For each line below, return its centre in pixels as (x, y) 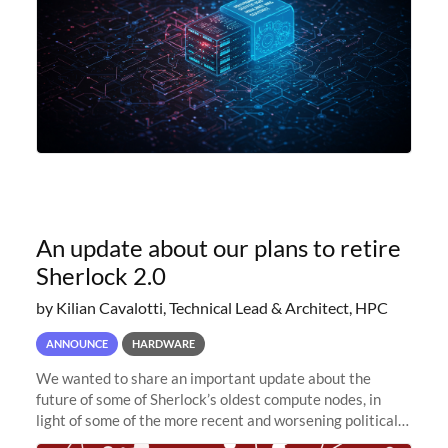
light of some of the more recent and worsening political (216, 419)
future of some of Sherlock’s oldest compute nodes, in (208, 398)
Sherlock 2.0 (100, 275)
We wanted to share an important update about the (203, 377)
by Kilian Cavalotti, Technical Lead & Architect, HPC (211, 307)
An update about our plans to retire (218, 247)
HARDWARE (163, 343)
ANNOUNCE (76, 343)
